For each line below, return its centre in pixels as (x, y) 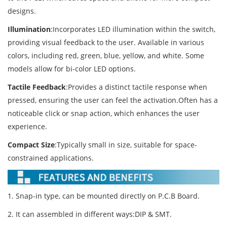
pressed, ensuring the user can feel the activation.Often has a (113, 100)
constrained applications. (51, 158)
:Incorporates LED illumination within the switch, (133, 29)
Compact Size (31, 144)
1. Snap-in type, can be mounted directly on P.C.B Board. (104, 196)
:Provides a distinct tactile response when (137, 87)
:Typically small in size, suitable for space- (126, 144)
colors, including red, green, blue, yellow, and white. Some (106, 55)
